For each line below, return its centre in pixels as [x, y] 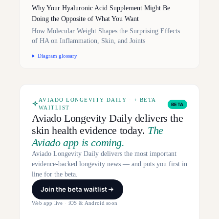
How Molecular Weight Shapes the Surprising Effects [106, 31]
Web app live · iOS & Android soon [75, 203]
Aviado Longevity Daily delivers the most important [104, 154]
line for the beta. [55, 175]
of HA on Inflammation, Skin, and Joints [88, 41]
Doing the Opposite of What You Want [85, 19]
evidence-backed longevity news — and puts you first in [109, 164]
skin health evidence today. [90, 131]
